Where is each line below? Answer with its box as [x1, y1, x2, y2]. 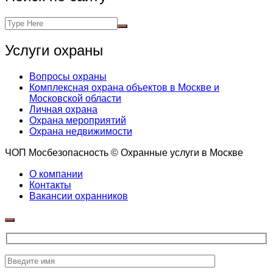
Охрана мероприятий [29, 115, 126, 126]
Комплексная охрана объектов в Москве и [29, 82, 219, 93]
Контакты [29, 179, 71, 190]
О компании [29, 168, 83, 179]
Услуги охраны [5, 41, 103, 58]
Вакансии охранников [29, 190, 128, 201]
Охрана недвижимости [29, 126, 132, 136]
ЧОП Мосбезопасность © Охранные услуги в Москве [5, 147, 243, 158]
